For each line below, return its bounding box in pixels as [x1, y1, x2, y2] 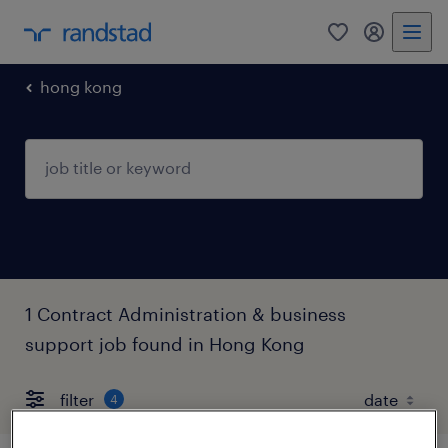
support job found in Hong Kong [25, 333, 305, 355]
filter [60, 389, 94, 409]
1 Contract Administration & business [25, 303, 346, 325]
